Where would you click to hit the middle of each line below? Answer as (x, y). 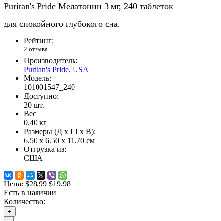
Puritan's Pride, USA (56, 70)
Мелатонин (80, 6)
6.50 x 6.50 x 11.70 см (59, 141)
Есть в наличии (30, 193)
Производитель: (51, 61)
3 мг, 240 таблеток (139, 6)
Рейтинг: (39, 40)
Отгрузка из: (45, 149)
